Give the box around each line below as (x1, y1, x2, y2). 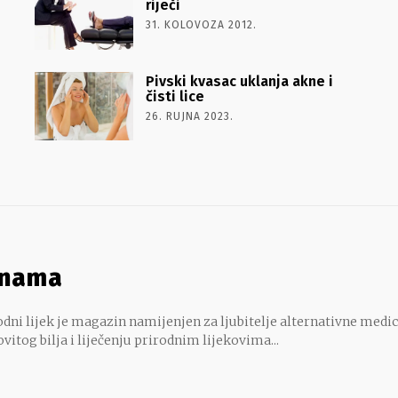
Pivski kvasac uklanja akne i (145, 72, 333, 90)
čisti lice (145, 87, 204, 105)
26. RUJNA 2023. (145, 109, 234, 123)
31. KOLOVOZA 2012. (145, 18, 257, 31)
